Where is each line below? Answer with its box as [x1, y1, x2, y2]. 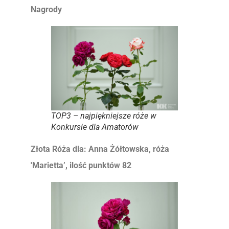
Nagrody [31, 4, 62, 14]
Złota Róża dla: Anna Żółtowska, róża [31, 144, 169, 154]
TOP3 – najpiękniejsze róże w [51, 111, 156, 121]
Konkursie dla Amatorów [51, 122, 139, 132]
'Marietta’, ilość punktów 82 [31, 161, 131, 171]
